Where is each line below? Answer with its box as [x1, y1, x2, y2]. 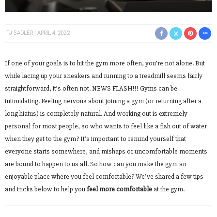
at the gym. [152, 185, 185, 193]
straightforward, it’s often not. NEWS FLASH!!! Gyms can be [5, 84, 177, 93]
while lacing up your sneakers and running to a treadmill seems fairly [5, 71, 202, 80]
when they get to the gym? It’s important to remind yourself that [5, 134, 186, 143]
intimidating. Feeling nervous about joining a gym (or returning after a [5, 96, 201, 105]
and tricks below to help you [5, 185, 87, 193]
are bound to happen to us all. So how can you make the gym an [5, 159, 186, 168]
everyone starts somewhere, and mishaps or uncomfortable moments [5, 147, 207, 155]
